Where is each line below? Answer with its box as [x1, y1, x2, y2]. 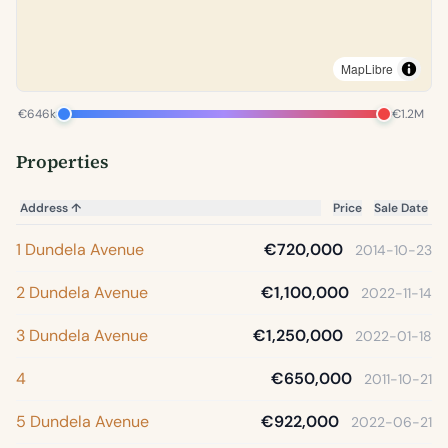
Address [20, 200, 71, 216]
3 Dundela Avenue [16, 325, 148, 346]
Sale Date [374, 200, 428, 216]
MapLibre [341, 60, 393, 77]
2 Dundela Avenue [16, 282, 148, 303]
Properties [16, 149, 109, 174]
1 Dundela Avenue [16, 239, 144, 260]
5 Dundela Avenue [16, 411, 149, 432]
